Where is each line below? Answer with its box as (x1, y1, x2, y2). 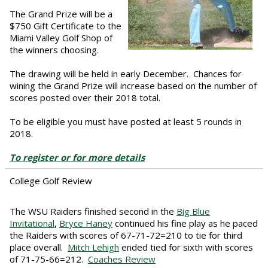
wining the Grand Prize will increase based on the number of (10, 79, 257, 92)
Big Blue (176, 205, 210, 217)
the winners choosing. (10, 43, 103, 56)
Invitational (10, 217, 54, 229)
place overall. (10, 240, 68, 253)
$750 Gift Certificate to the (10, 19, 121, 32)
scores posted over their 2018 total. (10, 91, 167, 103)
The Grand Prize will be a (10, 7, 112, 20)
